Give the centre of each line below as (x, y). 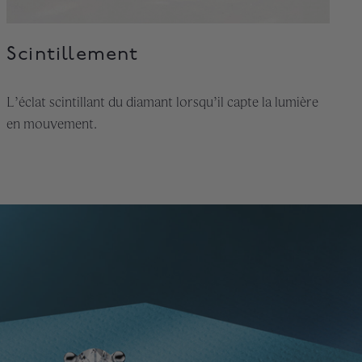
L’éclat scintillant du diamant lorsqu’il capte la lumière (162, 102)
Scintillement (73, 55)
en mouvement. (52, 124)
